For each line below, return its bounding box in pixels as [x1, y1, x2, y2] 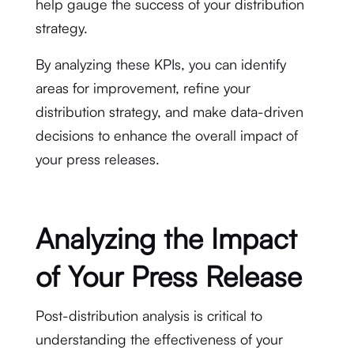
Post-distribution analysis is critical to [35, 307, 262, 324]
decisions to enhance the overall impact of [35, 126, 298, 144]
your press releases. [35, 150, 160, 168]
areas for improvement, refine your [35, 79, 250, 96]
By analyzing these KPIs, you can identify [35, 55, 286, 73]
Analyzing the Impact [35, 220, 297, 256]
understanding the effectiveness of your [35, 330, 283, 348]
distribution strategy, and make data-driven [35, 103, 303, 120]
